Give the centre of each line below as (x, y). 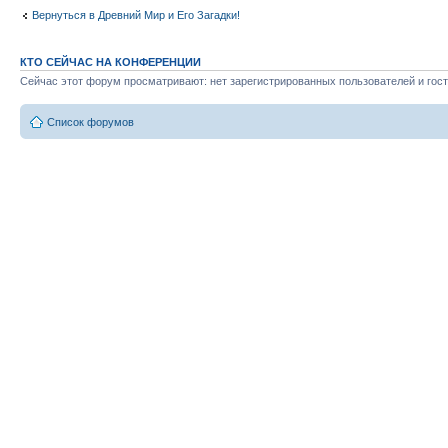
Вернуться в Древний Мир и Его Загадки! (136, 15)
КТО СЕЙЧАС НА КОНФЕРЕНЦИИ (110, 61)
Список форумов (90, 122)
